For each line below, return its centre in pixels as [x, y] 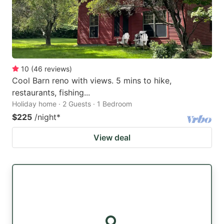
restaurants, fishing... [51, 93]
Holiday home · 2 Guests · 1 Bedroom [72, 104]
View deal [112, 138]
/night [45, 117]
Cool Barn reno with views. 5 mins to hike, [92, 81]
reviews [57, 69]
